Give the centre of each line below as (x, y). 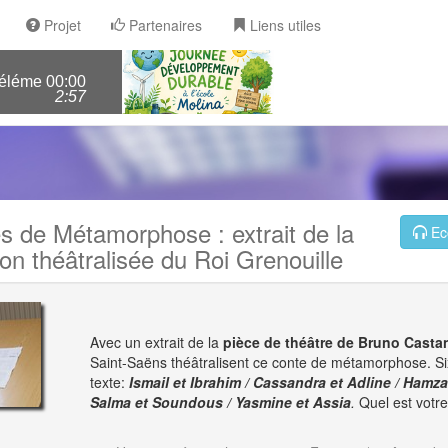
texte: (109, 382)
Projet (60, 25)
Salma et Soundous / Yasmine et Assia (220, 402)
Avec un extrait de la (156, 342)
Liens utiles (283, 25)
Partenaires (163, 25)
